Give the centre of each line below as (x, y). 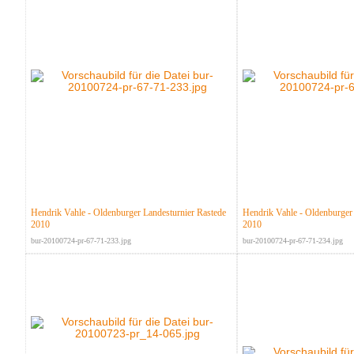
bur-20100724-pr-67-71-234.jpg (292, 241)
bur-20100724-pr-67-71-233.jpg (81, 241)
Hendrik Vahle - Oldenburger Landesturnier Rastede (128, 213)
